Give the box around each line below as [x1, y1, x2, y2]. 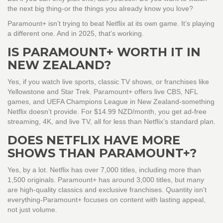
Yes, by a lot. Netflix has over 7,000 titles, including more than [7, 166, 201, 174]
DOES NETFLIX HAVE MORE [7, 133, 180, 148]
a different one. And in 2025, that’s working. [7, 29, 144, 38]
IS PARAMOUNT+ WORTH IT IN [7, 45, 201, 60]
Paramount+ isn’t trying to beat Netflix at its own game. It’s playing [7, 19, 215, 28]
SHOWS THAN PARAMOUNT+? [7, 146, 197, 161]
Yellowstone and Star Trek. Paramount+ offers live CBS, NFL [7, 88, 198, 96]
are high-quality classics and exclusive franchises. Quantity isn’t [7, 186, 207, 194]
